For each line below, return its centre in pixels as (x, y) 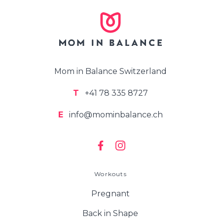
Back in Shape (110, 214)
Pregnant (110, 194)
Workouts (110, 174)
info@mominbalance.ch (115, 115)
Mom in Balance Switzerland (110, 72)
